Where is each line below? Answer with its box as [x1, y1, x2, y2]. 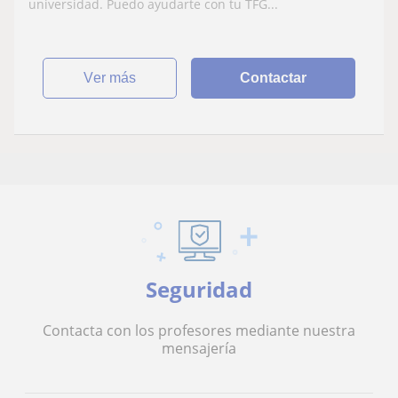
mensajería [162, 338, 236, 358]
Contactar [240, 69, 307, 85]
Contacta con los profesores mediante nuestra [43, 320, 355, 340]
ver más [93, 69, 137, 85]
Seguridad [146, 274, 252, 304]
